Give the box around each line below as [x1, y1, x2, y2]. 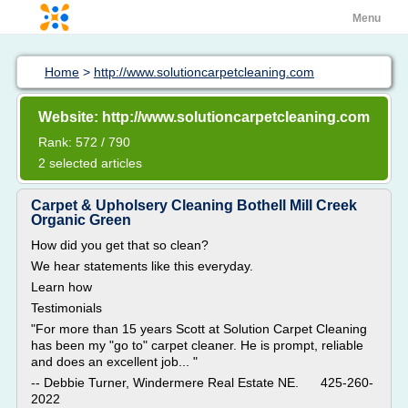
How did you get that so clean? [31, 238, 209, 252]
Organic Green [31, 212, 131, 228]
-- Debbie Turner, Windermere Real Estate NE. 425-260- [31, 375, 373, 390]
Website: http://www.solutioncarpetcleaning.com [38, 109, 370, 125]
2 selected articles [38, 156, 142, 170]
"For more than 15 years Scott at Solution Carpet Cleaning [31, 321, 367, 336]
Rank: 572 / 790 [38, 135, 130, 149]
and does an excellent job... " [31, 354, 198, 369]
